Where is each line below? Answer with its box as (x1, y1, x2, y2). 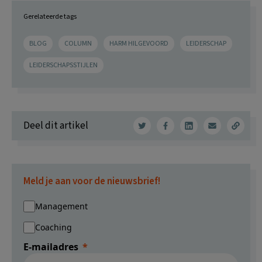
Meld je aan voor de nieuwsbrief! (23, 174, 160, 189)
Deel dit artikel (23, 118, 88, 133)
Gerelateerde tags (23, 12, 77, 22)
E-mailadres (23, 240, 78, 254)
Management (35, 201, 88, 212)
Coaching (35, 222, 72, 233)
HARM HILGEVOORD (109, 39, 168, 49)
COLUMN (64, 39, 92, 49)
